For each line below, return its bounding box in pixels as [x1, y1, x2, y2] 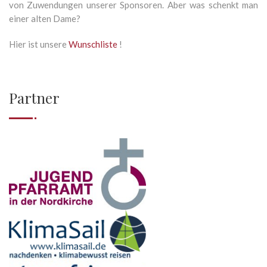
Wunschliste [69, 39, 119, 50]
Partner [9, 88, 60, 108]
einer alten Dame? [9, 13, 80, 24]
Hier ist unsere [9, 39, 69, 50]
